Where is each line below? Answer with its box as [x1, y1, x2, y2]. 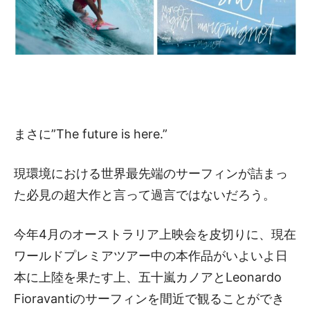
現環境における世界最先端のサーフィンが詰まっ [14, 165, 288, 181]
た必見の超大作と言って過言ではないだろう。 [14, 187, 275, 202]
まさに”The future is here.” [14, 126, 167, 141]
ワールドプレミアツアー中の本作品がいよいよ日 [14, 248, 288, 263]
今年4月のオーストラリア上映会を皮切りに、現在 [14, 226, 296, 241]
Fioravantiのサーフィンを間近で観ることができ [14, 291, 284, 306]
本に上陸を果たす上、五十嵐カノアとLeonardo [14, 269, 282, 284]
